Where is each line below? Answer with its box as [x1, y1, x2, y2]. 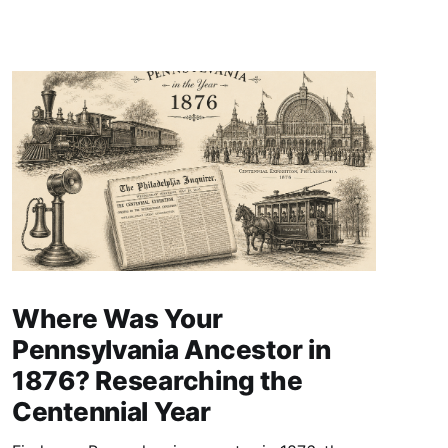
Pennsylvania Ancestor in [11, 334, 331, 366]
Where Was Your [11, 303, 224, 335]
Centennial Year [11, 396, 211, 428]
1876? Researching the [11, 365, 303, 397]
